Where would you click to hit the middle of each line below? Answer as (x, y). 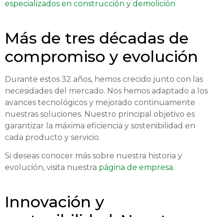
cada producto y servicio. (53, 137)
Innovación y (54, 201)
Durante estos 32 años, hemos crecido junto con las (104, 79)
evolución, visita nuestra (52, 167)
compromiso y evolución (101, 56)
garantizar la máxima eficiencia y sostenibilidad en (100, 125)
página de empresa (136, 167)
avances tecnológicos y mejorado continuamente (100, 102)
